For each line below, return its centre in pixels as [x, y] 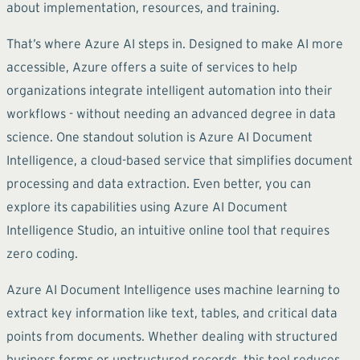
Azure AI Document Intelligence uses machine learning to [173, 289]
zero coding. [42, 253]
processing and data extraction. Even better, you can [159, 183]
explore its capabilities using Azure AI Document [147, 206]
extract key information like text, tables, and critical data [172, 312]
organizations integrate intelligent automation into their [170, 90]
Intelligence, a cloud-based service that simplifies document [180, 160]
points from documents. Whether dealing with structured [172, 335]
